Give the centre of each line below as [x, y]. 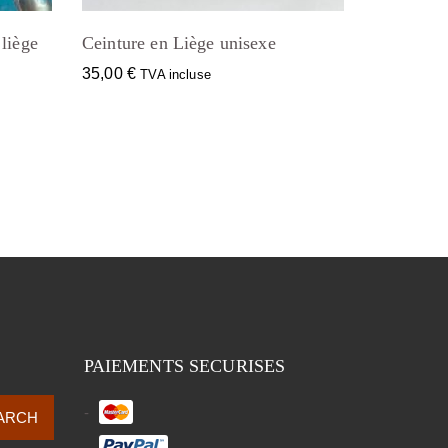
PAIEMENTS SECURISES [184, 366]
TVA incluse [175, 75]
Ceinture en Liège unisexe [179, 43]
